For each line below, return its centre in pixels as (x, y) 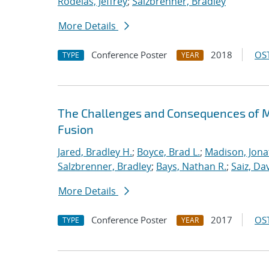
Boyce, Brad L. (168, 152)
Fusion (76, 129)
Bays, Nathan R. (191, 166)
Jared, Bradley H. (95, 152)
